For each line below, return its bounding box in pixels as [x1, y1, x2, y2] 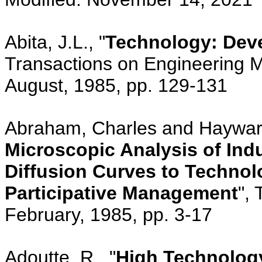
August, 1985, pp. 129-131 [5, 74, 227, 96]
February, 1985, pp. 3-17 [5, 204, 212, 225]
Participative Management [5, 182, 238, 204]
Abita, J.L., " [5, 31, 105, 53]
